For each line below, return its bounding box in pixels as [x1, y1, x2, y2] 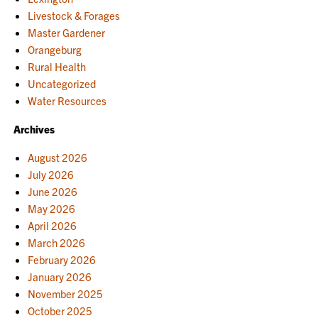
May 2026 [28, 201, 76, 215]
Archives [13, 121, 55, 136]
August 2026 [28, 150, 88, 164]
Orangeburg [28, 42, 82, 56]
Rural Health [28, 59, 87, 73]
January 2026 [28, 269, 92, 283]
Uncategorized [28, 76, 97, 90]
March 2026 [28, 235, 86, 249]
